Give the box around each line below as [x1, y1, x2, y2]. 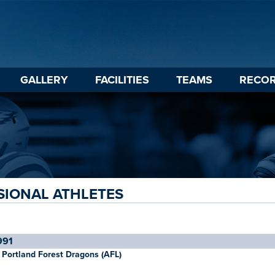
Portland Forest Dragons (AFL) [2, 249, 122, 260]
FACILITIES [95, 73, 149, 87]
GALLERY [20, 73, 68, 87]
